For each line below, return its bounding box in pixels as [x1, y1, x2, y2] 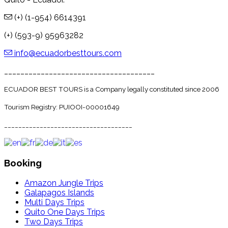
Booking [4, 157, 42, 168]
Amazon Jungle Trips [24, 178, 103, 188]
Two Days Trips [24, 216, 83, 226]
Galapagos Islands [24, 187, 94, 197]
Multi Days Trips [24, 197, 84, 207]
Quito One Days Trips [24, 207, 105, 217]
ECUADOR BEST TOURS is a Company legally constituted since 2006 [4, 84, 219, 93]
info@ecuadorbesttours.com [14, 48, 122, 58]
